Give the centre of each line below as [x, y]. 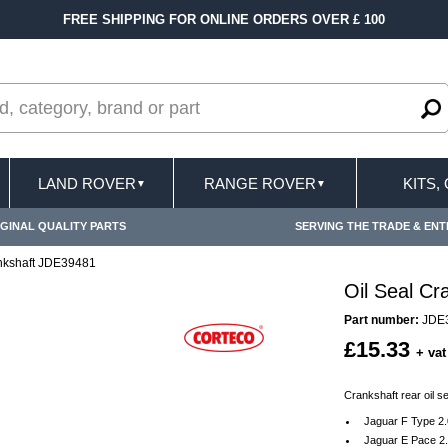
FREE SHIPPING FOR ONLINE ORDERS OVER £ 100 [224, 19]
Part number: [381, 320]
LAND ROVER [86, 183]
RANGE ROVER [260, 183]
